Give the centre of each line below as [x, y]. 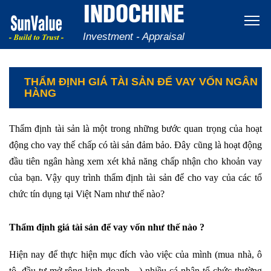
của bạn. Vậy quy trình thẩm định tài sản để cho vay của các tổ [135, 178]
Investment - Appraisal [134, 37]
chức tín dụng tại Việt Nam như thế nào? [87, 194]
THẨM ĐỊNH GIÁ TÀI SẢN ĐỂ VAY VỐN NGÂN [141, 82]
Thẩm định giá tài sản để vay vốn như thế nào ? [107, 227]
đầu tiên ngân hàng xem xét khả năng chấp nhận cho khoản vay [135, 161]
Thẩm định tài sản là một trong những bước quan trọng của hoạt [135, 129]
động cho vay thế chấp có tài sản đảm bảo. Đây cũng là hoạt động [135, 145]
